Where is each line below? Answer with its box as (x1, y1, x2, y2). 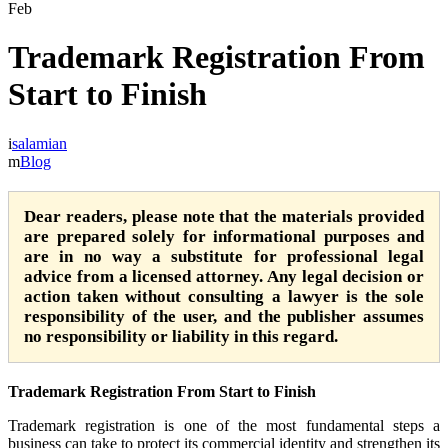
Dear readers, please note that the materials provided (24, 206, 424, 226)
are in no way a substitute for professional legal (24, 246, 424, 266)
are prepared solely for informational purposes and (24, 226, 424, 246)
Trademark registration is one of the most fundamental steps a (8, 416, 440, 434)
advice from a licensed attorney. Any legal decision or (24, 266, 424, 286)
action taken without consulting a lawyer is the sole (24, 286, 424, 306)
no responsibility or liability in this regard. (24, 326, 338, 346)
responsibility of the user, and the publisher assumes (24, 306, 424, 326)
